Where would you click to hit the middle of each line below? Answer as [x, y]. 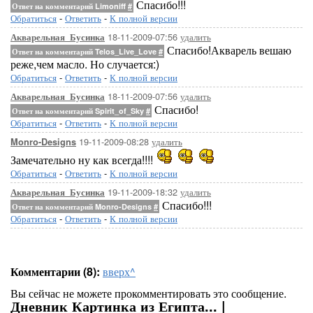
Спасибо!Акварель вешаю [228, 50]
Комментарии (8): [55, 271]
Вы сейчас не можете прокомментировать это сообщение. [148, 293]
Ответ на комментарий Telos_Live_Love [85, 51]
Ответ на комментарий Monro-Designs [83, 206]
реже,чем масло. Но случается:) [85, 64]
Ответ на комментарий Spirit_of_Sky [79, 111]
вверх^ [119, 271]
